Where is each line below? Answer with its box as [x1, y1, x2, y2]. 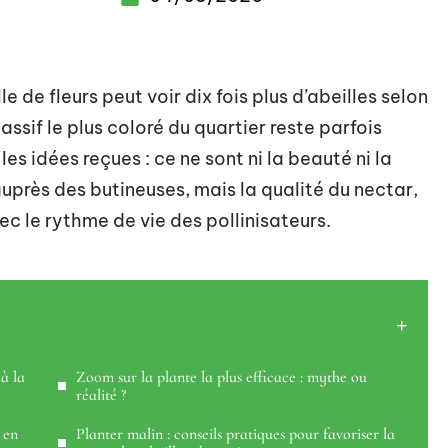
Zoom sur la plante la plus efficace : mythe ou [76, 367, 367, 387]
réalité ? [76, 385, 126, 405]
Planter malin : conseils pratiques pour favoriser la [76, 424, 395, 444]
